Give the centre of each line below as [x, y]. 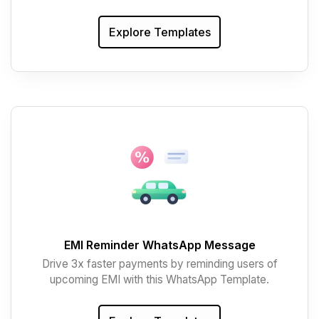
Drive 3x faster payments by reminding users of [159, 263]
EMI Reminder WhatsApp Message [159, 245]
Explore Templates [159, 32]
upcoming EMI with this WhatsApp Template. [159, 279]
